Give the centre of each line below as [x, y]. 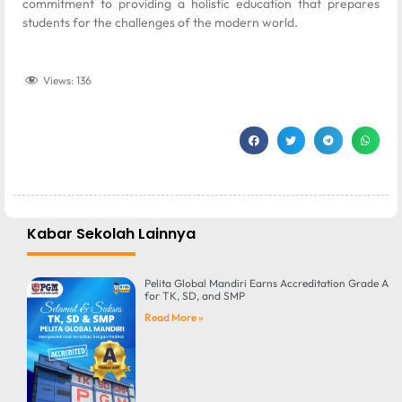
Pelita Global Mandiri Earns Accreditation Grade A [266, 284]
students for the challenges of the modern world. [160, 23]
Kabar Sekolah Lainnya [111, 234]
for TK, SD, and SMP [194, 296]
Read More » [174, 318]
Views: [58, 80]
